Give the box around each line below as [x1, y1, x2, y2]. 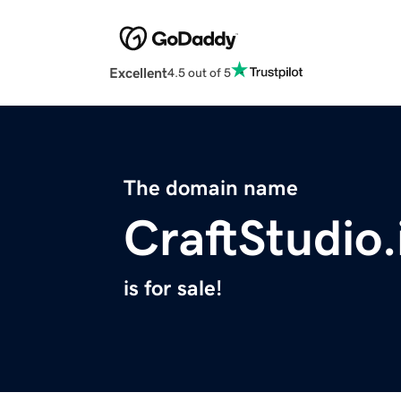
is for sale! [124, 277, 222, 300]
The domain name [124, 177, 298, 200]
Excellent [109, 65, 167, 81]
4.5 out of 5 [167, 65, 231, 79]
